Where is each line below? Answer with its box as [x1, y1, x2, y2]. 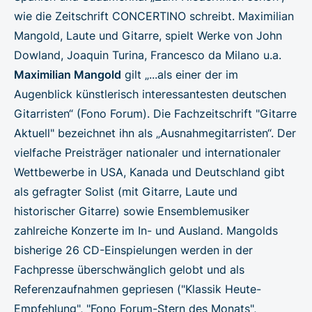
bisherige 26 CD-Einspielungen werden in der [14, 242, 253, 257]
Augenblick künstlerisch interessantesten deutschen [14, 86, 286, 101]
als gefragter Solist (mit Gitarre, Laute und [14, 184, 237, 198]
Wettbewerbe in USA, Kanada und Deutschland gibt [14, 164, 285, 179]
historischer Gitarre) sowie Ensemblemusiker [14, 203, 249, 218]
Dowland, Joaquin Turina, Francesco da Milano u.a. [14, 47, 281, 62]
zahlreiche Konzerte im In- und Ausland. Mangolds [14, 223, 278, 237]
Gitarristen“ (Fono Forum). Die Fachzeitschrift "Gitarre [14, 106, 297, 120]
